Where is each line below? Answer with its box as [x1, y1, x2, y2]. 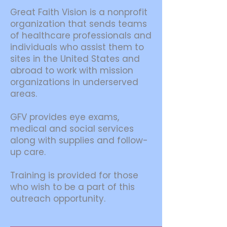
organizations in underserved [10, 76, 138, 88]
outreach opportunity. [10, 193, 105, 205]
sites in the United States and [10, 53, 140, 65]
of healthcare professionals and [10, 29, 152, 42]
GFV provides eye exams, [10, 111, 119, 123]
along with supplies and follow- [10, 134, 148, 146]
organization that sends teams [10, 18, 147, 30]
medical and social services [10, 123, 134, 135]
